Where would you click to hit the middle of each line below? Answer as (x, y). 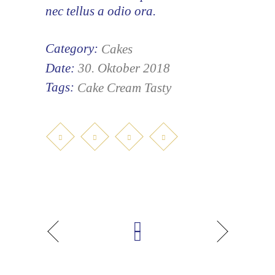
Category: (72, 49)
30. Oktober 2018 (124, 68)
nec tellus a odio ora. (101, 11)
